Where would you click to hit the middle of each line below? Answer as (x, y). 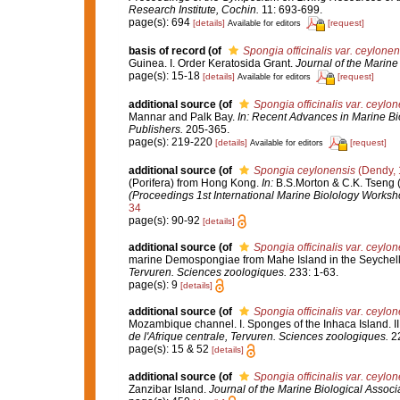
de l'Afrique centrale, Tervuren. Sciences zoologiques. (258, 337)
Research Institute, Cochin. (193, 9)
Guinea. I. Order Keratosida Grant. (212, 63)
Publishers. (155, 129)
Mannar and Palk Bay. (183, 117)
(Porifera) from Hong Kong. (195, 183)
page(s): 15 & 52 (170, 350)
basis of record (167, 50)
